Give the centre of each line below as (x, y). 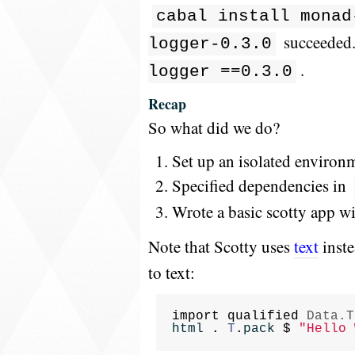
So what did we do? (214, 128)
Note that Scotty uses (221, 246)
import (196, 316)
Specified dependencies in (261, 185)
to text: (172, 273)
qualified (263, 316)
